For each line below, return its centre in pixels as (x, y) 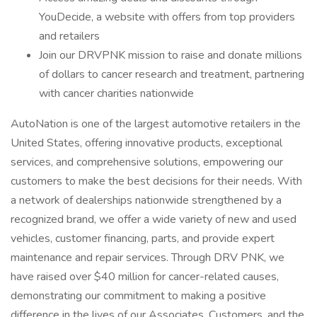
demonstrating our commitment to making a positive (138, 296)
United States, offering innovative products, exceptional (146, 143)
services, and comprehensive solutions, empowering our (147, 162)
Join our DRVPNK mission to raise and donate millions (171, 55)
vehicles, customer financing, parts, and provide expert (143, 238)
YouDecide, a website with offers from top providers (167, 17)
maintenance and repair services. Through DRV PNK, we (148, 258)
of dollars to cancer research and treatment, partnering (172, 74)
